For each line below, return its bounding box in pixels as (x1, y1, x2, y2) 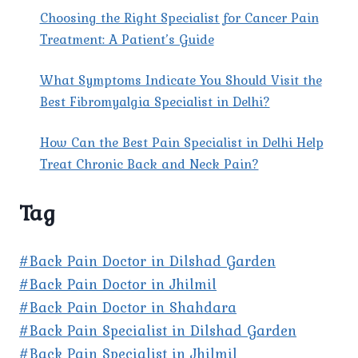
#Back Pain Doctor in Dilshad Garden (19, 250, 276, 272)
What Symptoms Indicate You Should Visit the (39, 70, 322, 91)
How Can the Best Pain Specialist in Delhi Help (39, 132, 324, 153)
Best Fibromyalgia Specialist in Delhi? (39, 91, 270, 113)
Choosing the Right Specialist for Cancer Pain (39, 7, 319, 29)
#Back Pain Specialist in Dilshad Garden (19, 320, 296, 342)
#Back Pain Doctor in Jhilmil (19, 273, 217, 296)
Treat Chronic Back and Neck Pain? (39, 153, 259, 175)
